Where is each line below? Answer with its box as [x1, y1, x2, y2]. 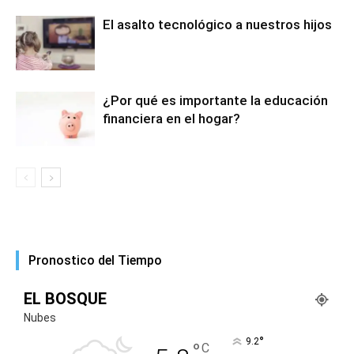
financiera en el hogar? [103, 111, 240, 127]
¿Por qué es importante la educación [103, 92, 328, 109]
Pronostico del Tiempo [28, 253, 162, 269]
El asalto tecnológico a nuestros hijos [103, 17, 332, 33]
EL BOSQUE [24, 289, 107, 309]
